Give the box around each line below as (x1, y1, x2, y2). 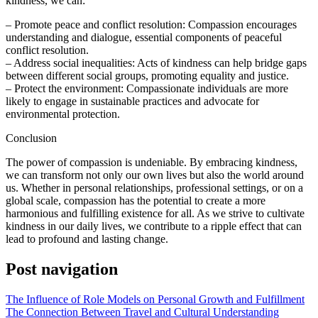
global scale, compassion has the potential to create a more (6, 194, 265, 207)
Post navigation (6, 259, 118, 278)
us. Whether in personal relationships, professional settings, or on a (6, 181, 303, 194)
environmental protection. (6, 107, 120, 120)
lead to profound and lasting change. (6, 232, 168, 245)
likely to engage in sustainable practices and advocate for (6, 94, 259, 107)
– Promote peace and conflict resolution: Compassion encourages (6, 18, 297, 31)
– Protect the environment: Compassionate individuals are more (6, 82, 288, 94)
